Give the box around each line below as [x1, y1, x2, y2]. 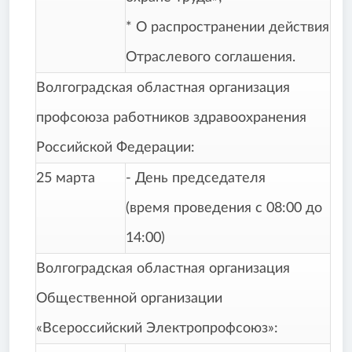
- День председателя [126, 171, 266, 186]
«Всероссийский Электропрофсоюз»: [36, 321, 278, 336]
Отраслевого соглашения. [126, 50, 295, 65]
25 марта [36, 171, 95, 186]
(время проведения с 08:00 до [126, 201, 322, 216]
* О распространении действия [126, 20, 329, 35]
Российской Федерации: [36, 141, 195, 156]
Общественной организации [36, 291, 222, 306]
